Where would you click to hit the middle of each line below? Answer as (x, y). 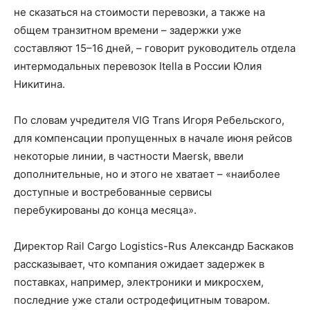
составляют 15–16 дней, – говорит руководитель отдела (155, 48)
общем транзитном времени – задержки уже (128, 30)
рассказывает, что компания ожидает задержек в (139, 264)
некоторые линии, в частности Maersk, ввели (129, 156)
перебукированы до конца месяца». (105, 210)
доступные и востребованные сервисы (113, 192)
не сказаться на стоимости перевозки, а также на (139, 12)
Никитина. (39, 84)
